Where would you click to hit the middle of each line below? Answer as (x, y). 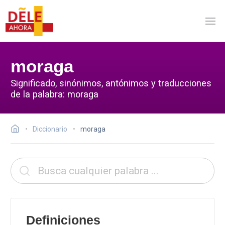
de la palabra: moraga (54, 94)
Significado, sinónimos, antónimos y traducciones (111, 83)
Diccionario (50, 129)
